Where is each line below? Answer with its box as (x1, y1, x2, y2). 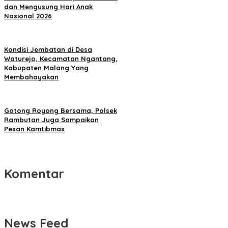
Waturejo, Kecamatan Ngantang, (4, 54, 118, 63)
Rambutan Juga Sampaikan (4, 116, 99, 124)
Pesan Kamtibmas (4, 125, 65, 133)
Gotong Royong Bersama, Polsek (4, 106, 117, 115)
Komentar (4, 166, 64, 182)
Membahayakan (4, 73, 59, 81)
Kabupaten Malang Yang (4, 64, 89, 72)
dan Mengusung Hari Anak (4, 3, 93, 11)
